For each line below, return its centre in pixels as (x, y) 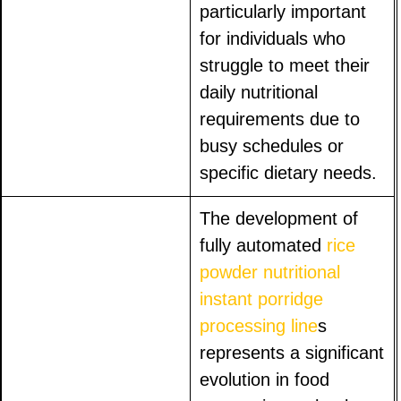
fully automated (264, 245)
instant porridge (262, 299)
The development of (279, 218)
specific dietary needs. (289, 172)
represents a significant (292, 352)
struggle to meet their (285, 65)
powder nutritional (270, 272)
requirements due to (280, 119)
